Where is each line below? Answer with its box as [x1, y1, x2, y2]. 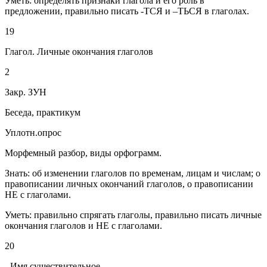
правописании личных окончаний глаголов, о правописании [5, 179, 253, 190]
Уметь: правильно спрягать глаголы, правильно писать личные [5, 210, 262, 221]
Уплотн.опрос [5, 128, 61, 138]
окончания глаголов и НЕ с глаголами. [5, 221, 162, 231]
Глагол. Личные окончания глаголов [5, 46, 153, 57]
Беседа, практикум [5, 107, 80, 118]
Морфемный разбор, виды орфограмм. [5, 148, 162, 159]
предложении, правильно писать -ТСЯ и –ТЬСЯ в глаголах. [5, 6, 249, 17]
